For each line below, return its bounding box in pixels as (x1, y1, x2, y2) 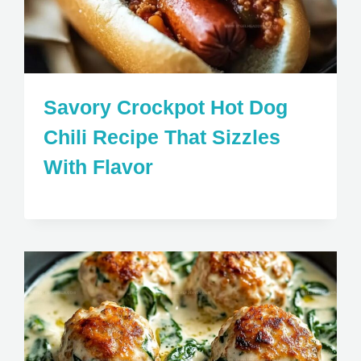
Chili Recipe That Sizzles (44, 126, 281, 149)
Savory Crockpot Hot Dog (44, 96, 288, 119)
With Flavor (44, 156, 154, 179)
